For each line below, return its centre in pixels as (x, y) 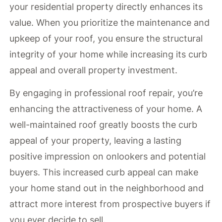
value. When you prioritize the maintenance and (110, 22)
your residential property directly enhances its (106, 6)
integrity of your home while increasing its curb (109, 54)
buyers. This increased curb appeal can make (104, 172)
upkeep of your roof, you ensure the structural (106, 38)
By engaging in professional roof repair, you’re (106, 93)
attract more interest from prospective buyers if (110, 204)
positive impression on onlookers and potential (108, 157)
